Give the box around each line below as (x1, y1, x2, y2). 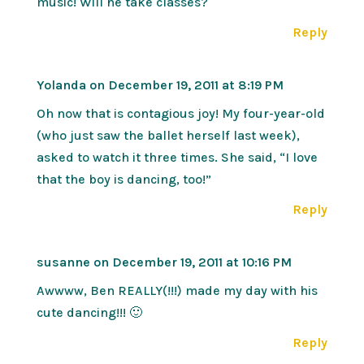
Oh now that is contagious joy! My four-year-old (36, 105, 325, 121)
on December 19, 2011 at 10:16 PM (93, 253, 292, 270)
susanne (36, 253, 90, 270)
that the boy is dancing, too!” (36, 171, 211, 187)
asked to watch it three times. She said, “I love (36, 149, 318, 165)
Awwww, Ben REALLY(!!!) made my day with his (36, 282, 318, 298)
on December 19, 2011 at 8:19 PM (89, 76, 284, 93)
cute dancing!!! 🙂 (36, 304, 142, 320)
